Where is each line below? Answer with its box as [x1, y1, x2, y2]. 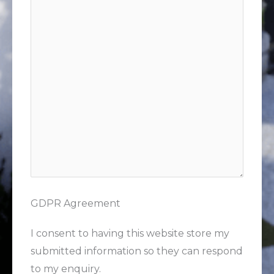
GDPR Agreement [31, 198, 120, 210]
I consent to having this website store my [31, 227, 229, 239]
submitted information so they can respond [31, 245, 243, 257]
